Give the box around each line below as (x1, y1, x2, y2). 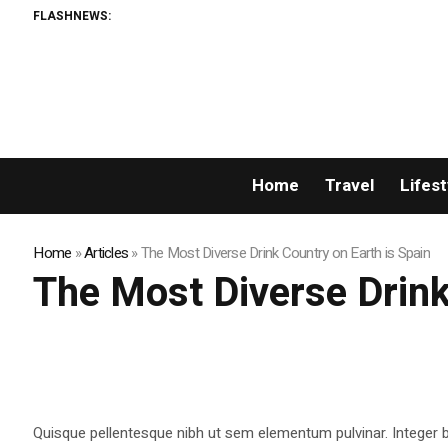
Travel (324, 173, 374, 199)
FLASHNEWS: (33, 6, 112, 25)
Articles (84, 242, 129, 265)
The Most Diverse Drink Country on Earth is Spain (140, 242, 430, 265)
